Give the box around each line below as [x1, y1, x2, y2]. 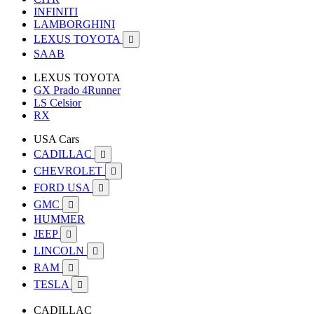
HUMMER [34, 213, 85, 225]
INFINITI [34, 6, 78, 18]
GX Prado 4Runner [34, 84, 121, 96]
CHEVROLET [34, 165, 105, 177]
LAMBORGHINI [34, 18, 115, 30]
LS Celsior [34, 97, 81, 109]
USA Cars [34, 133, 79, 145]
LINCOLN [34, 245, 87, 257]
